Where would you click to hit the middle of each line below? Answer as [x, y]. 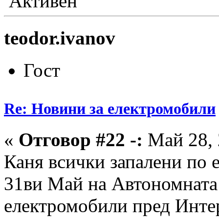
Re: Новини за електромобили [110, 109]
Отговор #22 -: [81, 140]
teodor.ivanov [60, 38]
